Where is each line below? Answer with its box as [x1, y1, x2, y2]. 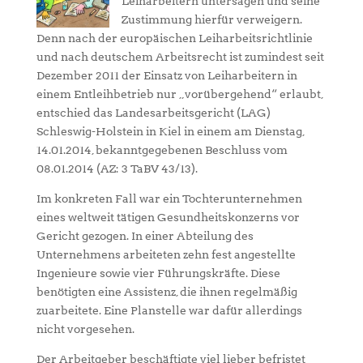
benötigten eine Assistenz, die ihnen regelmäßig [36, 285, 297, 298]
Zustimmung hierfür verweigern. [121, 13, 302, 26]
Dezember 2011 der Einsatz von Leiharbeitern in [36, 69, 297, 82]
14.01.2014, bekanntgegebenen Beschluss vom [36, 143, 288, 156]
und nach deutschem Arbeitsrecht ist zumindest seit [36, 50, 324, 63]
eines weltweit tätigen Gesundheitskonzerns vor [36, 211, 300, 224]
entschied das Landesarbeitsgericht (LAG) [36, 106, 271, 119]
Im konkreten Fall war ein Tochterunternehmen [36, 192, 302, 205]
